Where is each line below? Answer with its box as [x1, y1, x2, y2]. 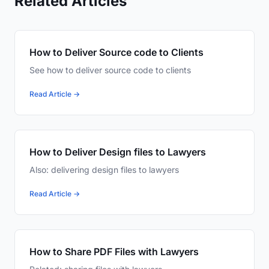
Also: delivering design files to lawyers [29, 165, 179, 175]
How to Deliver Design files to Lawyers [29, 146, 206, 159]
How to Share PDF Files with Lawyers [29, 246, 199, 258]
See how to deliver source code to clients [29, 65, 191, 76]
